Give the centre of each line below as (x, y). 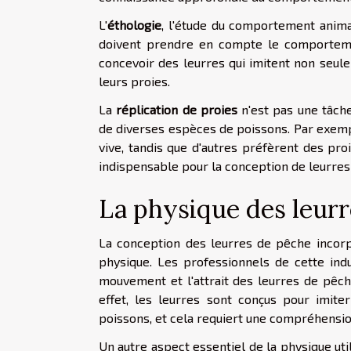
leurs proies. (134, 81)
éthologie (134, 24)
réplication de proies (177, 109)
